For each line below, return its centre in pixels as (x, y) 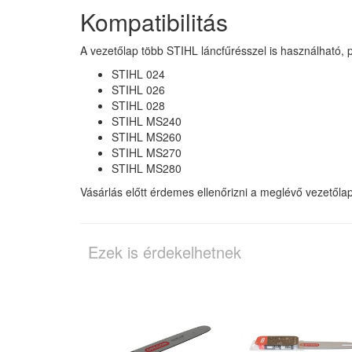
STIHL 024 (138, 73)
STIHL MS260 (147, 136)
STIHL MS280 (147, 168)
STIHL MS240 (147, 121)
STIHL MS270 (147, 152)
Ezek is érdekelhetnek (165, 251)
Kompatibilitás (154, 21)
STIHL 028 (138, 105)
